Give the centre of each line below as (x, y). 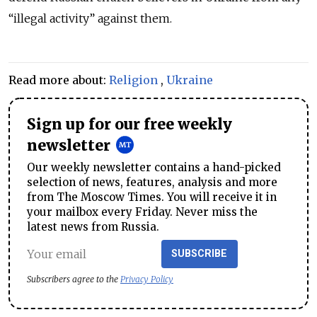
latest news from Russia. (93, 227)
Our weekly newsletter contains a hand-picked (154, 168)
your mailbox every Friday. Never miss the (142, 212)
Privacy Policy (147, 279)
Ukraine (190, 80)
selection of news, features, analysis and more (152, 183)
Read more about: (59, 80)
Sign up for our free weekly (129, 125)
